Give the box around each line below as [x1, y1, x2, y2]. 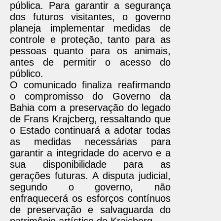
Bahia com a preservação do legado [10, 102, 171, 113]
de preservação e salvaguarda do [10, 204, 171, 215]
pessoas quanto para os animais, [10, 45, 171, 56]
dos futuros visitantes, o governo [10, 11, 171, 22]
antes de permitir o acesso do [10, 57, 171, 68]
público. [10, 68, 43, 79]
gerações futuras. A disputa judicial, [10, 170, 171, 181]
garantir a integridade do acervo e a [10, 147, 171, 158]
